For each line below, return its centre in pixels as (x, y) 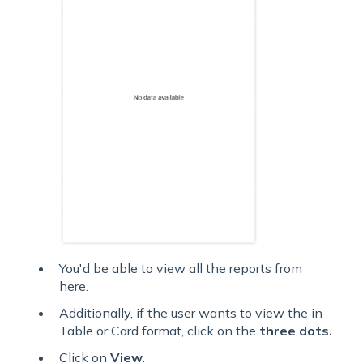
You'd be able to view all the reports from (181, 268)
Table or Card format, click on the (159, 330)
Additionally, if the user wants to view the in (191, 312)
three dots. (296, 330)
